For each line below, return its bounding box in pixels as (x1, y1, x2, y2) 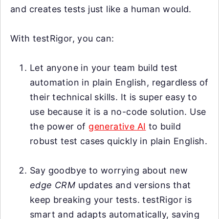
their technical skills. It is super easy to (30, 92, 197, 102)
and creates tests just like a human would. (10, 4, 192, 14)
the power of (30, 121, 89, 131)
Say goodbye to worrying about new (30, 165, 188, 175)
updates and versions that (78, 180, 191, 190)
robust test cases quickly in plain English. (30, 136, 208, 146)
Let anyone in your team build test (30, 63, 178, 73)
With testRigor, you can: (10, 33, 114, 44)
